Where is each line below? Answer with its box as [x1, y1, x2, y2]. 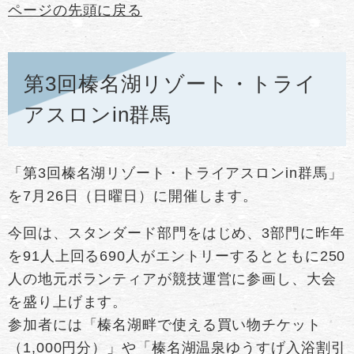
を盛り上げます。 [8, 293, 128, 310]
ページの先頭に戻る [8, 2, 143, 18]
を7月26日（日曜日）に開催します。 [8, 187, 258, 204]
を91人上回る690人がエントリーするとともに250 [8, 247, 346, 264]
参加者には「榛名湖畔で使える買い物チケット [8, 316, 322, 333]
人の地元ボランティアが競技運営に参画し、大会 [8, 270, 337, 287]
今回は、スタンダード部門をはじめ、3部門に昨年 [8, 224, 345, 241]
